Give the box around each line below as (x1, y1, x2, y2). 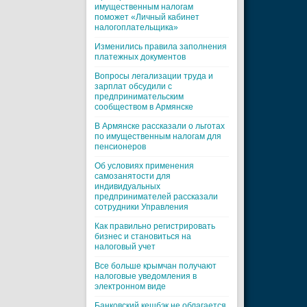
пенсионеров (95, 142, 146, 151)
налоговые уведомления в (95, 271, 197, 281)
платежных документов (95, 52, 188, 62)
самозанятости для (95, 171, 171, 181)
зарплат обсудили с (95, 82, 172, 91)
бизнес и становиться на (95, 232, 191, 241)
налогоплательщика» (95, 23, 178, 32)
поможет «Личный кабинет (95, 12, 199, 22)
